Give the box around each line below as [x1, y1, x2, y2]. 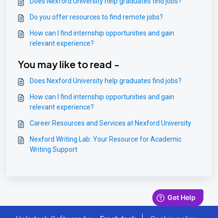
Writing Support [30, 145, 77, 153]
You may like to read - [18, 58, 120, 70]
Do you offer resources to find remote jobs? [30, 13, 163, 21]
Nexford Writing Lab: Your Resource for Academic [30, 135, 182, 143]
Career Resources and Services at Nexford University [30, 119, 191, 127]
